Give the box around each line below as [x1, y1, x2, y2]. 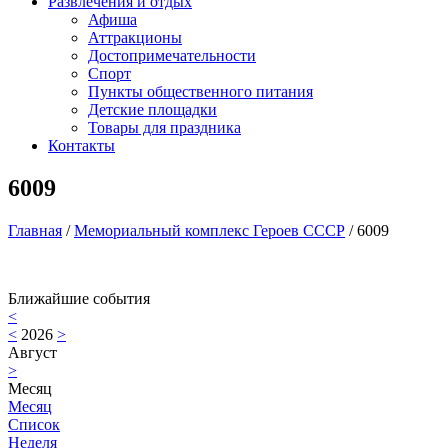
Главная [8, 222, 62, 240]
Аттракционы [88, 29, 182, 47]
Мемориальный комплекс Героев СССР [74, 222, 345, 240]
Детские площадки [88, 101, 217, 119]
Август [8, 344, 57, 362]
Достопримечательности [88, 47, 256, 65]
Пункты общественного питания [88, 83, 313, 101]
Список [8, 416, 60, 434]
